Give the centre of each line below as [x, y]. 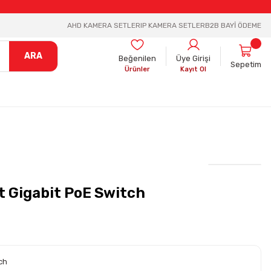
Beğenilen [137, 58]
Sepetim [246, 64]
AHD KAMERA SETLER [104, 25]
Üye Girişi [193, 58]
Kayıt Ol [193, 69]
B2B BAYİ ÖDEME [233, 25]
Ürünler [137, 69]
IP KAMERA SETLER [173, 25]
